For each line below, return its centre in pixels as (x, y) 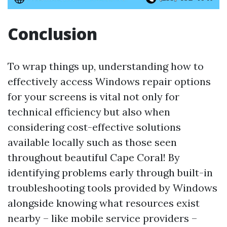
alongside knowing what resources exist (104, 203)
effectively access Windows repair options (109, 81)
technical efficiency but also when (89, 112)
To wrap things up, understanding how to (106, 66)
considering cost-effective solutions (94, 127)
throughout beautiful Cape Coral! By (94, 157)
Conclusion (52, 34)
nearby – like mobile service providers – (102, 218)
